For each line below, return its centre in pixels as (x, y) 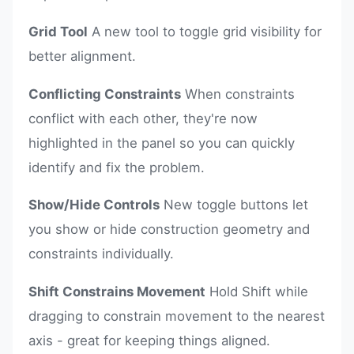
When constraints (238, 94)
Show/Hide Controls (94, 205)
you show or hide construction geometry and (169, 230)
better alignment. (82, 56)
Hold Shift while (257, 292)
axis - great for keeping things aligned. (149, 341)
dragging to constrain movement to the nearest (177, 316)
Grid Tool (58, 31)
